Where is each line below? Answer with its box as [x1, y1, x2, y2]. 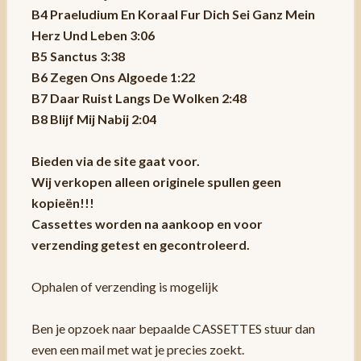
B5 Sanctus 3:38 [31, 48, 125, 64]
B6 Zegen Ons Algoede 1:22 [31, 68, 195, 85]
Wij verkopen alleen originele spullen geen [31, 173, 281, 189]
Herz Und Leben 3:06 [31, 27, 155, 43]
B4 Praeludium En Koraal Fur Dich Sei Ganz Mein [31, 6, 315, 22]
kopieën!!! [31, 194, 94, 210]
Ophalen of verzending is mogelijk [31, 278, 218, 294]
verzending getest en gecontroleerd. [31, 236, 250, 252]
